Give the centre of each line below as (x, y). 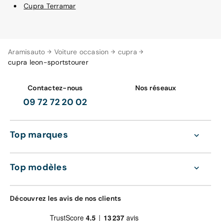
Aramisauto (27, 52)
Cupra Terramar (50, 6)
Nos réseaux (156, 88)
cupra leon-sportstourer (48, 62)
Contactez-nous (55, 88)
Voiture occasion (81, 52)
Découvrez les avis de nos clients (66, 198)
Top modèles (38, 167)
